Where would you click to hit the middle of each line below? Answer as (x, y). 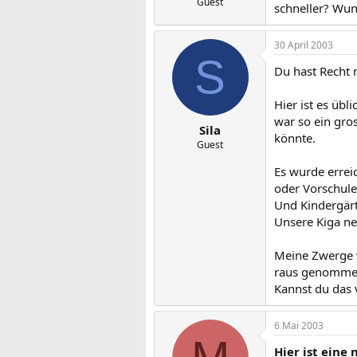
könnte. (295, 138)
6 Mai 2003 (299, 326)
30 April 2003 (304, 45)
